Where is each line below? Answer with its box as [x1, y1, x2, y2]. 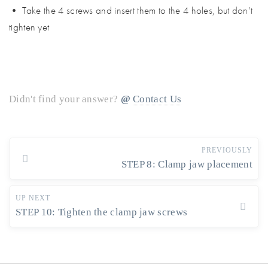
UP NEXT [16, 194, 50, 202]
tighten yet [9, 20, 50, 33]
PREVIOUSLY [202, 146, 252, 154]
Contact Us [133, 93, 182, 105]
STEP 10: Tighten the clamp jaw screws [16, 206, 188, 218]
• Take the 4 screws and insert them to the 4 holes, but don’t [9, 4, 253, 17]
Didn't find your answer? [9, 93, 121, 105]
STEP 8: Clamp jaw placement [121, 159, 252, 170]
